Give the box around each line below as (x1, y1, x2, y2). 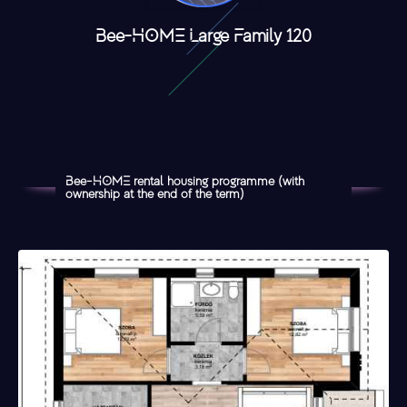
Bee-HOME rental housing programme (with (65, 174, 304, 188)
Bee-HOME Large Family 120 (94, 25, 313, 45)
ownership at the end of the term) (65, 186, 244, 201)
